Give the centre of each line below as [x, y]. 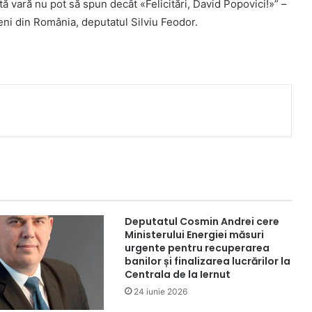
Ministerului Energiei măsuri [194, 235]
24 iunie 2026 [160, 292]
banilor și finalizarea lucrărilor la [207, 262]
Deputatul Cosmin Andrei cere [202, 222]
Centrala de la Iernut [177, 275]
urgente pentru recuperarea [197, 248]
